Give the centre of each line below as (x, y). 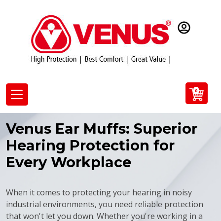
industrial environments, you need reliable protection (105, 204)
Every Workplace (69, 162)
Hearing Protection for (90, 145)
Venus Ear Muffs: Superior (102, 129)
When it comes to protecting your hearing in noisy (99, 192)
